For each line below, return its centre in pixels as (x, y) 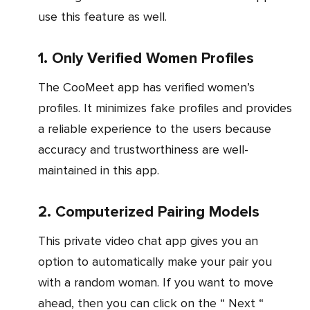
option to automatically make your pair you (155, 262)
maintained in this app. (99, 171)
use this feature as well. (102, 17)
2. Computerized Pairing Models (149, 212)
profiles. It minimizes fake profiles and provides (165, 108)
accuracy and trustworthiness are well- (143, 150)
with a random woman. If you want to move (156, 283)
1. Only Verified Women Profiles (146, 59)
